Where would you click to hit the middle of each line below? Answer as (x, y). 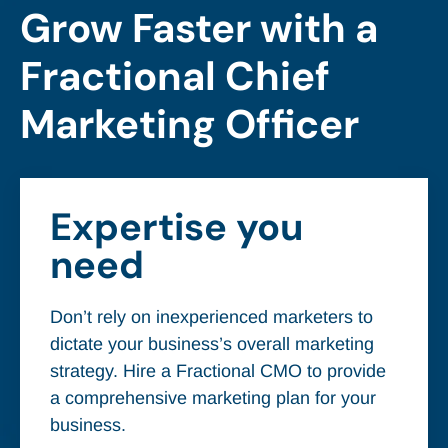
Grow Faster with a (199, 28)
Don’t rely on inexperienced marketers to (211, 317)
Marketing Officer (189, 124)
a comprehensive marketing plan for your (213, 398)
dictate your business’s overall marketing (212, 344)
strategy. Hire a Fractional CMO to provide (218, 371)
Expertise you (176, 227)
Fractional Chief (175, 76)
